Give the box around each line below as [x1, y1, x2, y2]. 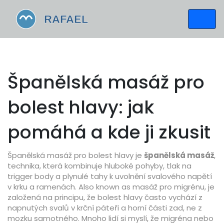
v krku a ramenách [7, 181, 75, 192]
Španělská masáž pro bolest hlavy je [7, 150, 144, 160]
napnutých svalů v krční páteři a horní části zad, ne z [7, 202, 202, 213]
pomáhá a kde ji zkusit [7, 119, 210, 145]
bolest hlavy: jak [7, 94, 154, 120]
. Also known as [75, 181, 132, 192]
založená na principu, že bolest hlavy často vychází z [7, 192, 202, 202]
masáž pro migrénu [132, 181, 204, 192]
